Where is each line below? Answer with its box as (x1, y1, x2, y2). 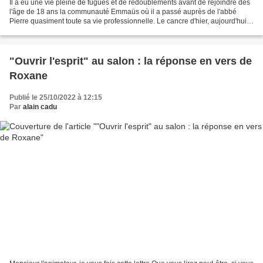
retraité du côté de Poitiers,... (9, 26, 100, 35)
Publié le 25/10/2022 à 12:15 (9, 93, 102, 102)
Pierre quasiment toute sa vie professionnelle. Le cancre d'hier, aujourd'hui (9, 16, 247, 25)
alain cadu (23, 102, 57, 111)
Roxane (9, 69, 48, 82)
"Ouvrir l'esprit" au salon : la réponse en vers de (9, 55, 252, 67)
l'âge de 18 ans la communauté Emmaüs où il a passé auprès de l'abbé (9, 7, 237, 16)
